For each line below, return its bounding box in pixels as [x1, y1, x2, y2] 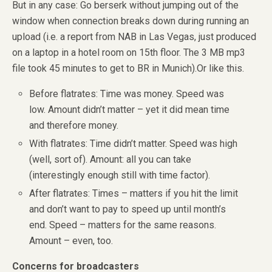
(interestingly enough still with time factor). [29, 169, 211, 182]
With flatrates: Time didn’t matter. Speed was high [29, 138, 238, 150]
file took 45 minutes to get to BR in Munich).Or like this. [12, 62, 244, 74]
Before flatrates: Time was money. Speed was [29, 87, 225, 100]
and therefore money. [29, 119, 119, 131]
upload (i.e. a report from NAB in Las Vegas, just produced [12, 30, 256, 42]
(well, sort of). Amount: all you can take [29, 154, 192, 166]
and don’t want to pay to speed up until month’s [29, 203, 226, 216]
